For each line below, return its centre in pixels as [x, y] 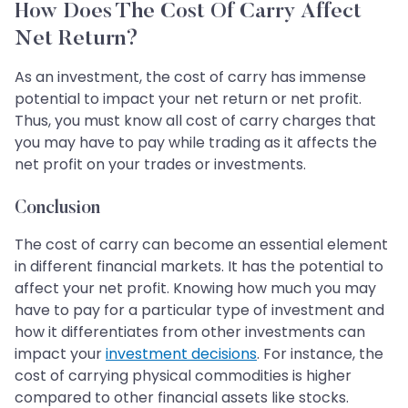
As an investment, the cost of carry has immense [190, 76]
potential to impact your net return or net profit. [188, 98]
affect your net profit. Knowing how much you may [195, 288]
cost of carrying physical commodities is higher [183, 375]
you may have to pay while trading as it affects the [196, 142]
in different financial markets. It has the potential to [199, 266]
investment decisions [181, 353]
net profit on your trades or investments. [160, 164]
